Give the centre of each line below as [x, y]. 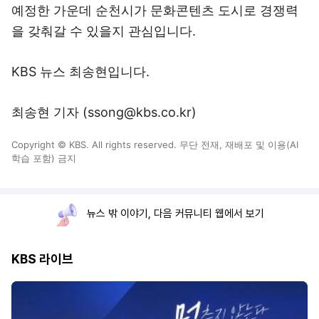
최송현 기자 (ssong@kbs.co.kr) [104, 112]
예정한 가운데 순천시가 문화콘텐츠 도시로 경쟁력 [155, 10]
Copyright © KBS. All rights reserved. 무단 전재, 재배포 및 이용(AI [155, 145]
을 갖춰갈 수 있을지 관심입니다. [104, 31]
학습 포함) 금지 [44, 158]
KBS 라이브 [42, 259]
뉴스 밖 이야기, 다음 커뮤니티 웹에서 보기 [176, 214]
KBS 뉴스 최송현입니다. [80, 72]
